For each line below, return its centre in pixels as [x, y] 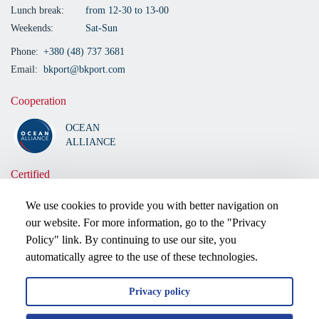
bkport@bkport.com [84, 69]
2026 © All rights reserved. [55, 297]
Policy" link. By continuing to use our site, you [131, 240]
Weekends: [32, 28]
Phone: [25, 51]
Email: [24, 69]
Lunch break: [37, 10]
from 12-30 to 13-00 [127, 10]
